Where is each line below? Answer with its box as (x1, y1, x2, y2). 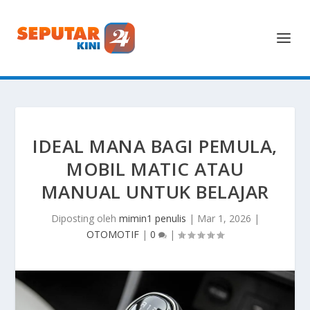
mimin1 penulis (118, 212, 186, 225)
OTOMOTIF (86, 228, 139, 241)
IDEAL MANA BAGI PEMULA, (33, 134, 277, 158)
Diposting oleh (51, 212, 119, 225)
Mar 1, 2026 (197, 212, 251, 225)
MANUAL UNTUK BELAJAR (41, 179, 269, 204)
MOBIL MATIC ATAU (66, 156, 244, 181)
